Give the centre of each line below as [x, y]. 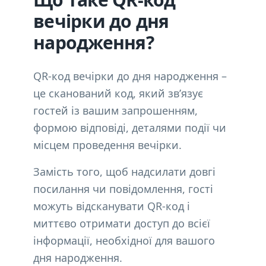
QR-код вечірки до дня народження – [130, 76]
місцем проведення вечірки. [107, 145]
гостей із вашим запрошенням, [115, 110]
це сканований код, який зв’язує [118, 93]
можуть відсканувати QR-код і [112, 206]
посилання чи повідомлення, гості [123, 189]
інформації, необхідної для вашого [124, 240]
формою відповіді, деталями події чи [130, 128]
